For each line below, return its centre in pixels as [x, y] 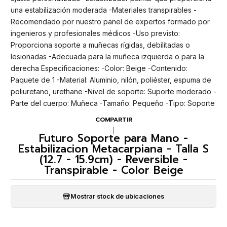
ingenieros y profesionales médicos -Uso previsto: [95, 33]
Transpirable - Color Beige [113, 171]
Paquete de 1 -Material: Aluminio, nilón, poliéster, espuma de [111, 80]
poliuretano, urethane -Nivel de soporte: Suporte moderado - [113, 92]
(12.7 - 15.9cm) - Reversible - [113, 160]
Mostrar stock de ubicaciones [117, 196]
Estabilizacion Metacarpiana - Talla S [113, 149]
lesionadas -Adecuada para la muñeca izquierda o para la [107, 57]
